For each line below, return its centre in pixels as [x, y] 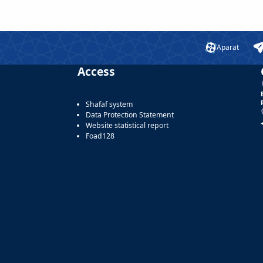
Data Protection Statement [130, 114]
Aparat [228, 48]
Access [96, 71]
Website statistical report [127, 125]
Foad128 [100, 136]
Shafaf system [109, 104]
